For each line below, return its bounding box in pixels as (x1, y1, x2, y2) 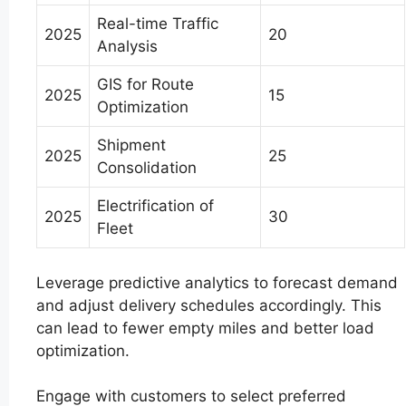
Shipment (97, 136, 166, 155)
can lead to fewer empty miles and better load (36, 318, 374, 337)
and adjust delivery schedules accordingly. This (36, 295, 382, 314)
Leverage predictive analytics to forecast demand (36, 273, 398, 292)
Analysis (97, 37, 158, 56)
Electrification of (97, 197, 214, 216)
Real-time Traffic (97, 14, 218, 34)
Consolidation (97, 159, 197, 178)
